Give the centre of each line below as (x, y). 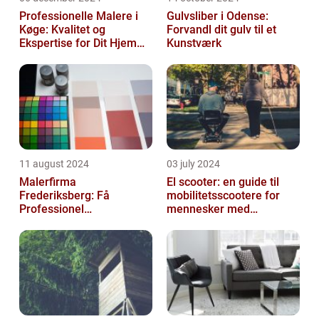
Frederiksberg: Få (64, 196)
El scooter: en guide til (223, 182)
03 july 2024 (193, 164)
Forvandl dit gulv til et (221, 30)
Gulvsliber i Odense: (218, 16)
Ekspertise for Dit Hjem (78, 43)
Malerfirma (48, 182)
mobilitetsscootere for (223, 196)
